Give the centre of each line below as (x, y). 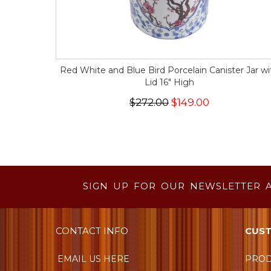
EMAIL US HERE (93, 259)
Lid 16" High (169, 82)
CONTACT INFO (92, 231)
